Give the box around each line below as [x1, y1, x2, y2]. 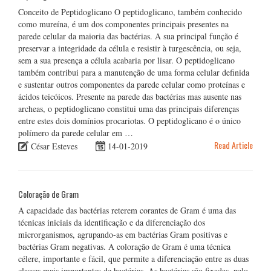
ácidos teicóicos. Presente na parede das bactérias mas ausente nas [18, 91, 241, 102]
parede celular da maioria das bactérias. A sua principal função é [18, 30, 238, 42]
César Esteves [31, 140, 77, 152]
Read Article [214, 139, 253, 151]
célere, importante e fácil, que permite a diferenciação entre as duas [18, 252, 249, 264]
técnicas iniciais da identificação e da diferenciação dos [18, 216, 205, 228]
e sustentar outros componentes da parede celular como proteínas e [18, 79, 245, 90]
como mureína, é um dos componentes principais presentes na [18, 18, 229, 30]
